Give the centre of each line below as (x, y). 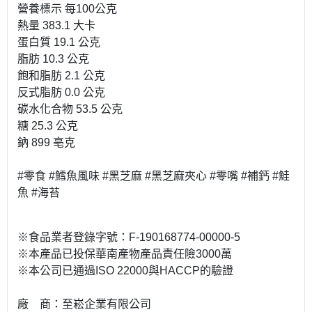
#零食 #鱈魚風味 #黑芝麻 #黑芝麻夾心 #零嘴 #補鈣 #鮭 (154, 176)
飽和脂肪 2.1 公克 (63, 76)
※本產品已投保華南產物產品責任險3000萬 (126, 254)
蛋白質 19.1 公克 (60, 42)
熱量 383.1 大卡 (58, 25)
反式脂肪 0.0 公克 (63, 92)
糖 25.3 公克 (49, 126)
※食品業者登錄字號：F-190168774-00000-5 (132, 237)
